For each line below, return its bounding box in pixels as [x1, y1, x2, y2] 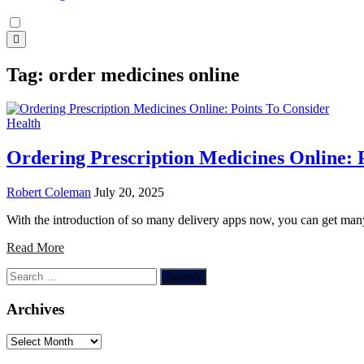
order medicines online [49, 63, 240, 85]
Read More [6, 240, 64, 255]
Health [6, 116, 41, 131]
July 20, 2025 [94, 185, 164, 200]
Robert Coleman [6, 185, 91, 200]
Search [6, 267, 41, 282]
